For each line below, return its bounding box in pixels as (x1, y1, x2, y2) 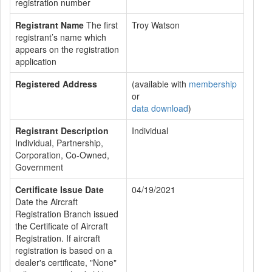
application (15, 55, 56, 67)
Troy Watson (132, 19, 180, 31)
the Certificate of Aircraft (15, 220, 108, 232)
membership (189, 78, 237, 90)
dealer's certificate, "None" (15, 256, 117, 268)
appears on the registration (15, 43, 119, 55)
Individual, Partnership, (15, 137, 103, 149)
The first (84, 19, 118, 31)
